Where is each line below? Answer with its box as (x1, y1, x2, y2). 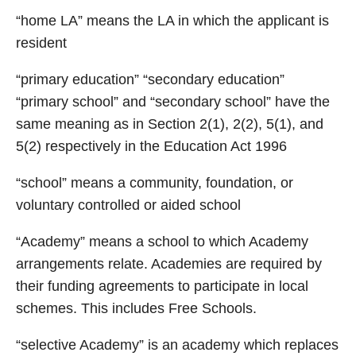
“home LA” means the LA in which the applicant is (16, 13, 329, 29)
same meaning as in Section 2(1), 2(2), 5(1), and (16, 116, 323, 132)
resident (16, 35, 67, 51)
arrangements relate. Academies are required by (16, 256, 322, 272)
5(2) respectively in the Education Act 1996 (16, 138, 287, 154)
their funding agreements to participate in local (16, 278, 308, 294)
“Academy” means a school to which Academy (16, 234, 308, 250)
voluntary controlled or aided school (16, 197, 241, 213)
